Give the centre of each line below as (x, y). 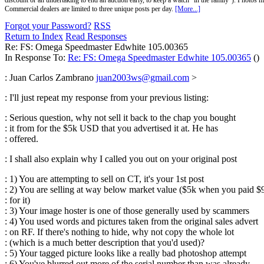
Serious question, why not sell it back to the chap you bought (123, 118)
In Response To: (36, 57)
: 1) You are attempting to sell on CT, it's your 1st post (104, 179)
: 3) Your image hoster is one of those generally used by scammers (127, 211)
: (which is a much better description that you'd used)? (105, 242)
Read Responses (96, 36)
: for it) (17, 200)
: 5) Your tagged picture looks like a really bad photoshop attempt (126, 253)
